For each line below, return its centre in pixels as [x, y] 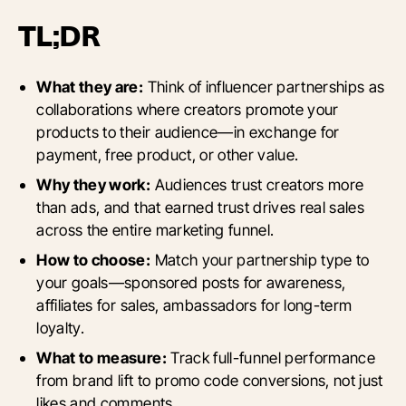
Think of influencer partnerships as [264, 86]
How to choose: [94, 259]
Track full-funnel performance [271, 357]
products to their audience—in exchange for [188, 131]
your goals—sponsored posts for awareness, [191, 282]
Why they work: [94, 184]
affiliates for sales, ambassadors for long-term [194, 304]
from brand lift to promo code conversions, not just [210, 380]
